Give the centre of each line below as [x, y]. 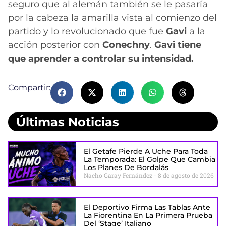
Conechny [126, 45]
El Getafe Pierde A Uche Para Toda [146, 151]
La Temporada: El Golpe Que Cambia [149, 159]
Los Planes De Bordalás [126, 167]
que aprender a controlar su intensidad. [101, 58]
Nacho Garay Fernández [119, 175]
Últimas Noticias [68, 122]
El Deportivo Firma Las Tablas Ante [147, 207]
